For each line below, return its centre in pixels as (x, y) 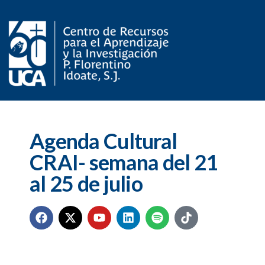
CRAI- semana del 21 (124, 162)
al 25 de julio (86, 183)
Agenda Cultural (104, 141)
